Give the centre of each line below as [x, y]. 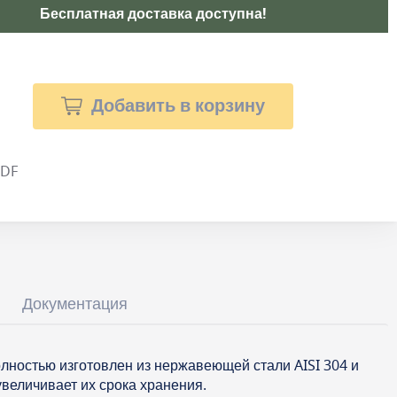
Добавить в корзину [179, 106]
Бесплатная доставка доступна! [154, 14]
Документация [75, 304]
